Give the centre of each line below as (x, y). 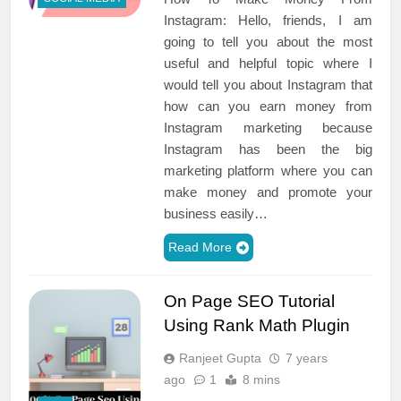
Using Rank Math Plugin (256, 325)
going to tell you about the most (268, 41)
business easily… (215, 213)
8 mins (261, 379)
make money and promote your (268, 192)
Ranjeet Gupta (220, 358)
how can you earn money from (268, 106)
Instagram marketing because (268, 127)
